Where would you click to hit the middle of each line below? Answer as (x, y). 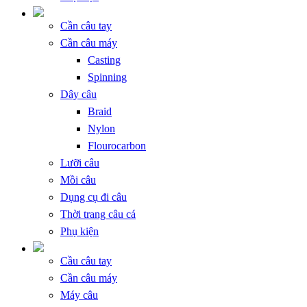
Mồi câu (78, 180)
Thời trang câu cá (98, 214)
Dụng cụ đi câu (94, 197)
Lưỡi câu (80, 162)
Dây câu (78, 94)
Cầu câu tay (86, 260)
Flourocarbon (117, 145)
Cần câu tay (86, 25)
